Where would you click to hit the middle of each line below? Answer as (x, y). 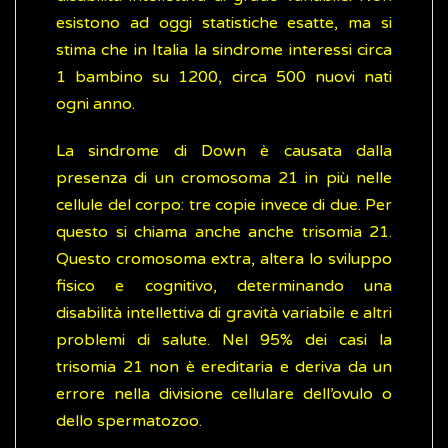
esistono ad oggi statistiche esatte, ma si (224, 23)
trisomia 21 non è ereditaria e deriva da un (224, 367)
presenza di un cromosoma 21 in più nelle (224, 178)
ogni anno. (95, 104)
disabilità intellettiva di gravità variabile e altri (224, 313)
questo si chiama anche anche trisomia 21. (224, 232)
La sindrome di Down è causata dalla (224, 151)
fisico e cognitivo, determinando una (224, 286)
